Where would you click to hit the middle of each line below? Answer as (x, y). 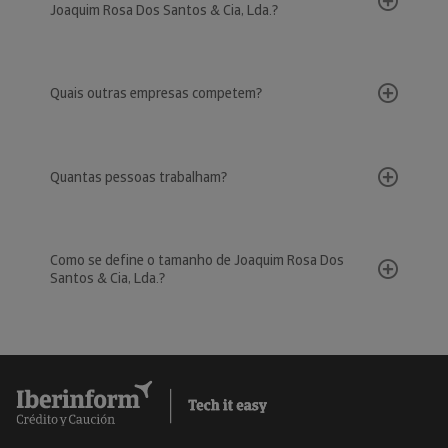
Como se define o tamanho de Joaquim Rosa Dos (197, 260)
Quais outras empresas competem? (156, 93)
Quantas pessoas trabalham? (138, 177)
